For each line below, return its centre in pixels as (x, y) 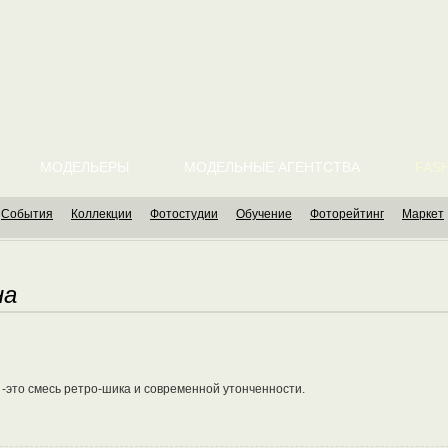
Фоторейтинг (347, 214)
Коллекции (101, 214)
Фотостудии (184, 214)
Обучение (264, 214)
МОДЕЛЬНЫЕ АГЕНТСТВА (272, 167)
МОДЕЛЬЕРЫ (84, 167)
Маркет (423, 214)
